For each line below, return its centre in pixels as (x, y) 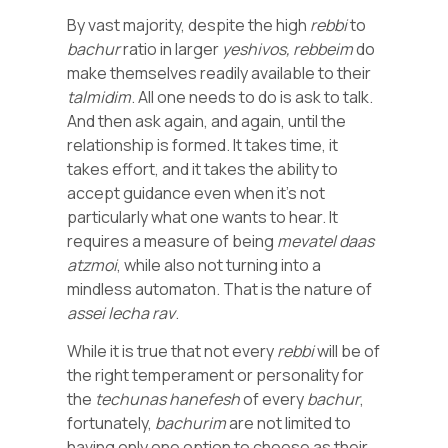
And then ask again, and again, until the (207, 120)
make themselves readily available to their (219, 72)
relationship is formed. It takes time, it (203, 144)
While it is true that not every (172, 350)
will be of (347, 350)
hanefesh (205, 398)
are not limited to (289, 422)
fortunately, (111, 422)
